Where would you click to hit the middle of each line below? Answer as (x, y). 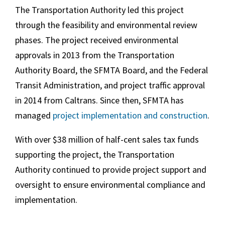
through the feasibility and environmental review (106, 25)
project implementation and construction (130, 116)
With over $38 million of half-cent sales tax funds (107, 140)
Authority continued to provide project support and (111, 170)
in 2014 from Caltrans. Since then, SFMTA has (99, 100)
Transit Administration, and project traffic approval (110, 85)
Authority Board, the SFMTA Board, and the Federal (111, 70)
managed (34, 116)
